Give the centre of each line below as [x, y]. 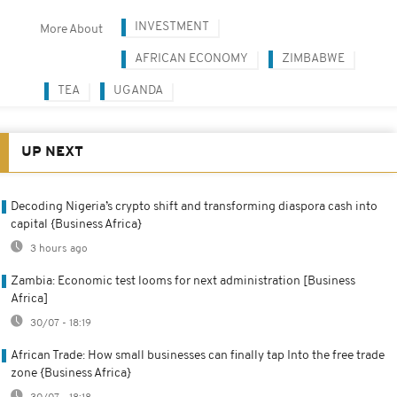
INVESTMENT [172, 27]
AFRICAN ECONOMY [191, 59]
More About [71, 30]
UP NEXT [52, 153]
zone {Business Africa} [71, 374]
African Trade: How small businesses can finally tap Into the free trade [198, 356]
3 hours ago [58, 249]
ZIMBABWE [313, 59]
